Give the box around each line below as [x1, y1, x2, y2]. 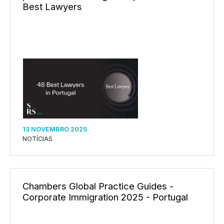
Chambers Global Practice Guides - [22, 180, 173, 191]
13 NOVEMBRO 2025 [22, 125, 87, 133]
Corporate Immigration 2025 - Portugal [22, 191, 188, 202]
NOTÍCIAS [22, 134, 52, 142]
